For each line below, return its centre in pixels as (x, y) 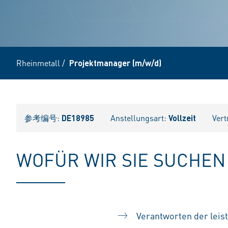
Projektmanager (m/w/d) (115, 63)
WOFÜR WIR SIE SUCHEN (121, 160)
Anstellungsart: (139, 118)
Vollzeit (182, 118)
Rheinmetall (38, 63)
